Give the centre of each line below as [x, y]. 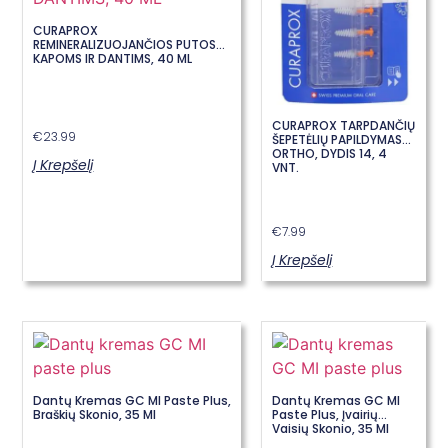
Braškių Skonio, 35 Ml [95, 414]
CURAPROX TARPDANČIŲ [344, 125]
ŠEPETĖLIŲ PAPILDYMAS [337, 139]
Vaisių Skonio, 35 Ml [331, 428]
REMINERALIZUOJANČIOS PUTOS [125, 44]
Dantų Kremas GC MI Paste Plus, [132, 400]
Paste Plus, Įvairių [325, 414]
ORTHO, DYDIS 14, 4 [330, 153]
